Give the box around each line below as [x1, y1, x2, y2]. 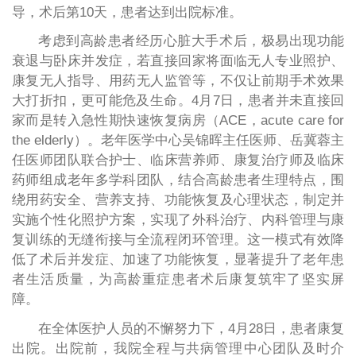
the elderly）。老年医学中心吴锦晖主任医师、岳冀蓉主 [11, 133, 345, 149]
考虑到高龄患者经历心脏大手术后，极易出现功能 [38, 33, 345, 49]
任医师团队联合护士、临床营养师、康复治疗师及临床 [11, 153, 345, 168]
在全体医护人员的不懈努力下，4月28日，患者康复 [38, 321, 345, 337]
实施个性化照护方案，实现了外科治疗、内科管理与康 [11, 212, 345, 228]
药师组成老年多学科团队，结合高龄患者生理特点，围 [11, 172, 345, 188]
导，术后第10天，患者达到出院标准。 [11, 4, 242, 20]
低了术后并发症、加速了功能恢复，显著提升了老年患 [11, 252, 345, 268]
